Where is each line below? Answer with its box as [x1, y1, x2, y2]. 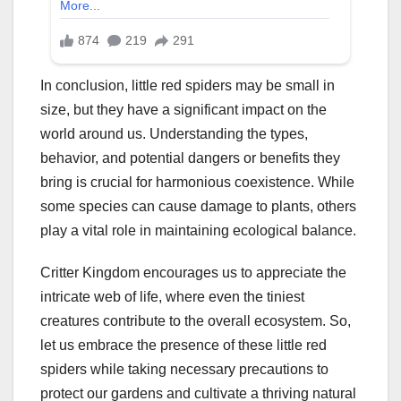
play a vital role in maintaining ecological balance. [40, 223, 356, 239]
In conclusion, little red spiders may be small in [40, 78, 335, 94]
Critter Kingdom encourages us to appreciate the [40, 265, 346, 281]
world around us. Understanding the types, [40, 126, 308, 142]
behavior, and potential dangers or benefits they [40, 150, 340, 166]
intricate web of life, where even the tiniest [40, 289, 304, 305]
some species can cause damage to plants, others [40, 199, 356, 215]
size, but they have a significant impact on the [40, 102, 327, 118]
